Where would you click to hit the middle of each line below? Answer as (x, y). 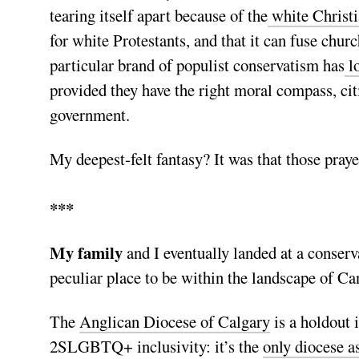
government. (90, 115)
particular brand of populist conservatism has (197, 65)
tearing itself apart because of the (159, 16)
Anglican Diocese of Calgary (175, 322)
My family (86, 253)
